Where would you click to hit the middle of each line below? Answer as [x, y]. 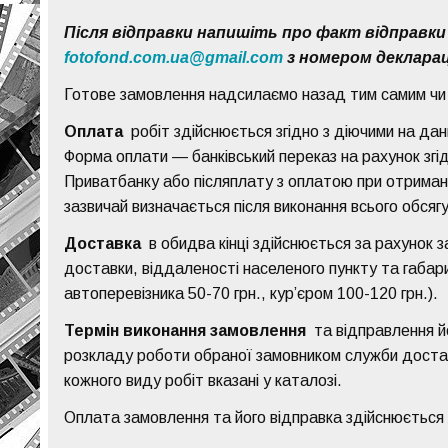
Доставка [103, 244]
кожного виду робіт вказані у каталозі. [203, 381]
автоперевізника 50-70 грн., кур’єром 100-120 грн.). [251, 294]
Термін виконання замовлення [185, 331]
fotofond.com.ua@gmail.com [174, 58]
